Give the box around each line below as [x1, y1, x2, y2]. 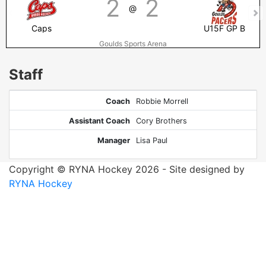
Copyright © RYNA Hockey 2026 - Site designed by [9, 163, 245, 175]
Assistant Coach [69, 116, 131, 125]
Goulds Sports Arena [99, 39, 167, 48]
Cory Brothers [135, 116, 187, 125]
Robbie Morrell [135, 97, 188, 106]
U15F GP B [203, 23, 245, 33]
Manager [97, 136, 131, 145]
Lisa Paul [135, 136, 167, 145]
